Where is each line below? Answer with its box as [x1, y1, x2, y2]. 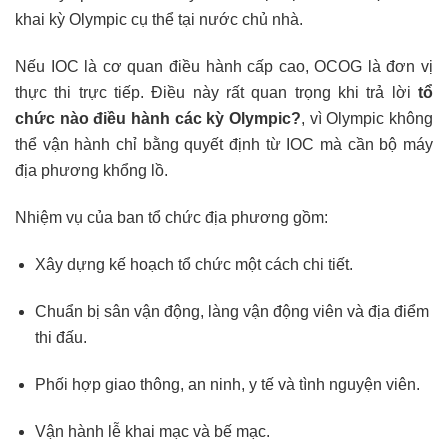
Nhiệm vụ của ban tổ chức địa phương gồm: [15, 209, 328, 227]
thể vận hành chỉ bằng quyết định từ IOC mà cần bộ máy [15, 136, 433, 154]
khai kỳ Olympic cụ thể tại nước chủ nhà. [15, 11, 303, 29]
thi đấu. [35, 329, 87, 347]
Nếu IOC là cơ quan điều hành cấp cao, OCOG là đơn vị [15, 58, 433, 76]
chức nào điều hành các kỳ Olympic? [15, 110, 301, 128]
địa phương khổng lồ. [15, 162, 168, 180]
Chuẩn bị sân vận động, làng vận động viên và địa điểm [35, 303, 429, 321]
